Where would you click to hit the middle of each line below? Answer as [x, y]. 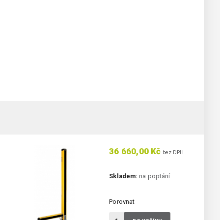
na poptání [154, 176]
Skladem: [124, 176]
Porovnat [122, 202]
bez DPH [172, 153]
